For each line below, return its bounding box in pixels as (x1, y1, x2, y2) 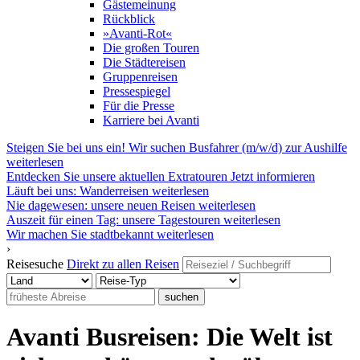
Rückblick (103, 12, 155, 26)
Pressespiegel (103, 84, 170, 98)
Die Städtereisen (103, 55, 186, 69)
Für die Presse (103, 99, 174, 112)
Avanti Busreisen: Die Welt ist (6, 322, 333, 352)
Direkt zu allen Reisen (67, 257, 179, 271)
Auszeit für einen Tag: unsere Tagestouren (6, 213, 220, 227)
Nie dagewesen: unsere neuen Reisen (6, 198, 195, 212)
